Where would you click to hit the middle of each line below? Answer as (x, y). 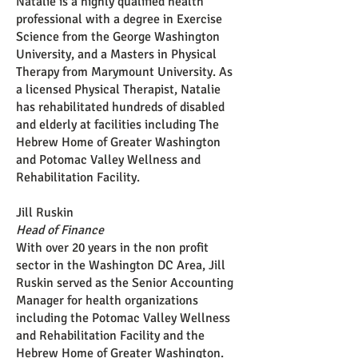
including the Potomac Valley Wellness (123, 318)
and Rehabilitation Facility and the (110, 336)
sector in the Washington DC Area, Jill (121, 265)
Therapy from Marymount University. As (124, 72)
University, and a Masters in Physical (116, 54)
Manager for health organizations (107, 300)
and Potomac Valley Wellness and (108, 160)
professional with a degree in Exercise (119, 19)
